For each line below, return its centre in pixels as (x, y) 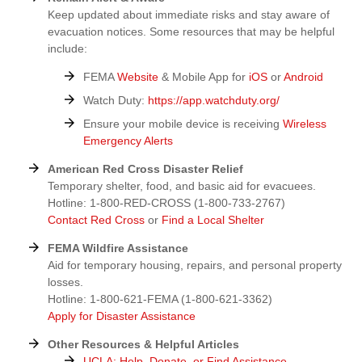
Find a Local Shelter (213, 220)
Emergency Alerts (128, 141)
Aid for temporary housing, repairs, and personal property (195, 265)
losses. (65, 282)
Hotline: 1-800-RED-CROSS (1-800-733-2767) (166, 203)
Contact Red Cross (96, 220)
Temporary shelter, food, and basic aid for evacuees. (182, 186)
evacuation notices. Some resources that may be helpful (191, 32)
